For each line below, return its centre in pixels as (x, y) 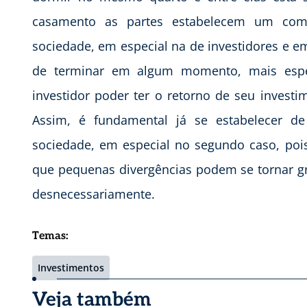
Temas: (50, 236)
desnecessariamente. (94, 194)
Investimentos (71, 268)
